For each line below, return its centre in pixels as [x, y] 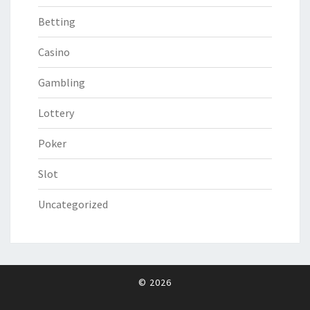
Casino [54, 52]
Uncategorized [73, 204]
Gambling [62, 83]
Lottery [56, 113]
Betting [57, 22]
